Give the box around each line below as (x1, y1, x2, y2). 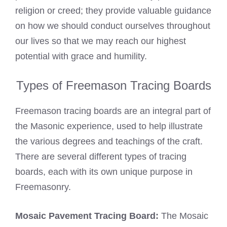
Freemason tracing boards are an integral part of (15, 106, 211, 117)
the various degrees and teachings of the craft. (15, 136, 203, 147)
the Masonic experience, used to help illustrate (15, 121, 203, 132)
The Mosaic (161, 211, 208, 221)
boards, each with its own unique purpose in (15, 167, 193, 177)
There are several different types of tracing (15, 152, 186, 162)
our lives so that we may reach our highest (15, 36, 186, 47)
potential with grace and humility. (15, 51, 147, 62)
